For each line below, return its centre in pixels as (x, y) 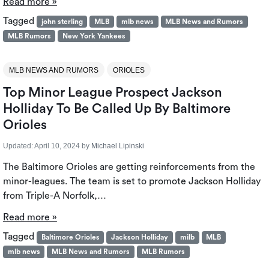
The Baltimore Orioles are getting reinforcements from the (129, 167)
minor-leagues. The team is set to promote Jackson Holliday (131, 182)
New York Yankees (94, 36)
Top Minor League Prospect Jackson (112, 93)
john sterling (62, 22)
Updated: (18, 146)
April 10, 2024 (57, 146)
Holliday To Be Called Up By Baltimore (116, 109)
